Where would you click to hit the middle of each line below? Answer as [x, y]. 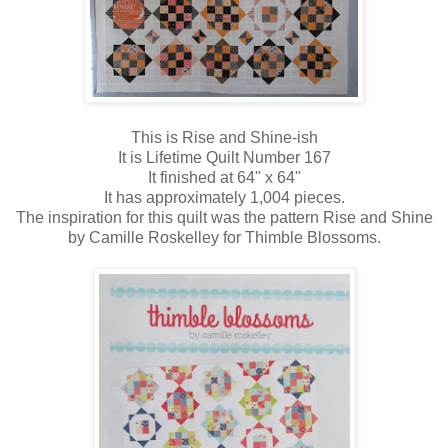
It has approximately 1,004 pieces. [224, 198]
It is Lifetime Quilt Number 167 [224, 158]
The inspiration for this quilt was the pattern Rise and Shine [224, 218]
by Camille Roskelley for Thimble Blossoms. [224, 238]
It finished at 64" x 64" [224, 178]
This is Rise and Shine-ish [224, 138]
